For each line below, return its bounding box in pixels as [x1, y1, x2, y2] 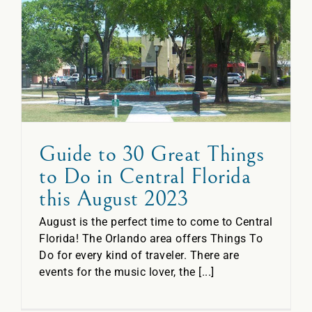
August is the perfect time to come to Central [39, 214, 273, 228]
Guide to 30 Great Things [39, 141, 264, 167]
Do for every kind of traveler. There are [39, 248, 239, 262]
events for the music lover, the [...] [39, 265, 214, 279]
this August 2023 [39, 185, 188, 212]
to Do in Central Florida [39, 163, 251, 189]
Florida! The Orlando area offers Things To [39, 231, 263, 245]
